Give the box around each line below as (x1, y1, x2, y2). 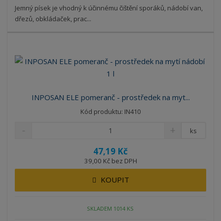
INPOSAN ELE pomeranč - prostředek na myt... (31, 92, 190, 102)
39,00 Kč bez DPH (84, 156, 137, 165)
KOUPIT (100, 174, 129, 184)
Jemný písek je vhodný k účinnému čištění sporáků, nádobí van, (15, 3, 203, 13)
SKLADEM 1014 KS (87, 205, 134, 213)
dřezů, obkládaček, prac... (15, 14, 92, 24)
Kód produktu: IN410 (80, 107, 141, 116)
